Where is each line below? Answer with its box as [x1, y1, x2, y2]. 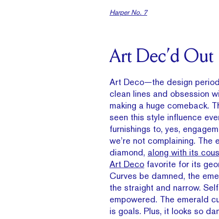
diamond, [109, 147, 148, 157]
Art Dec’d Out [109, 47, 214, 67]
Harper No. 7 [109, 8, 147, 16]
